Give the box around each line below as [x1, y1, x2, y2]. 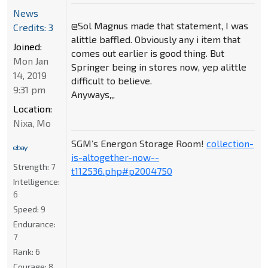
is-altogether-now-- [71, 151, 159, 163]
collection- [206, 138, 254, 150]
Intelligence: [13, 176, 60, 187]
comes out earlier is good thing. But [71, 47, 224, 59]
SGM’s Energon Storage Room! [71, 138, 206, 150]
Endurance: [13, 218, 56, 229]
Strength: [13, 161, 51, 172]
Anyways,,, [71, 89, 115, 100]
